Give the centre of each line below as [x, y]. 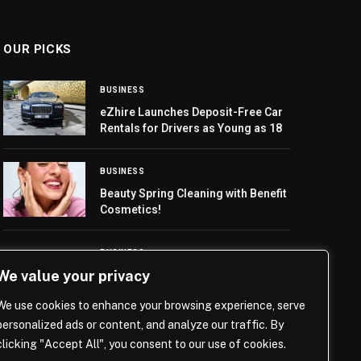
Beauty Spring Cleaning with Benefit [194, 194]
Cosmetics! [131, 210]
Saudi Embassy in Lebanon [171, 275]
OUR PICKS [37, 50]
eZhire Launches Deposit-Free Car [192, 112]
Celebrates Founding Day [167, 291]
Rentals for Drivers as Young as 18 [191, 129]
